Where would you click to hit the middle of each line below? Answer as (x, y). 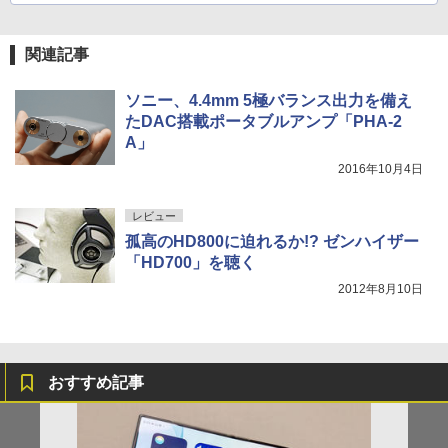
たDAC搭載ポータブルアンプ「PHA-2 (263, 121)
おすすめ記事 (96, 382)
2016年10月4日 (380, 168)
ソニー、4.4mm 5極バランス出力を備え (268, 100)
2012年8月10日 (380, 288)
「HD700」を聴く (190, 262)
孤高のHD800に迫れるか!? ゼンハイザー (272, 241)
